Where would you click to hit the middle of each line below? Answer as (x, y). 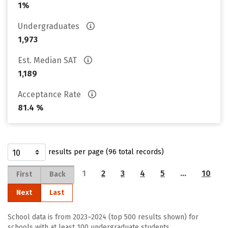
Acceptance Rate (50, 94)
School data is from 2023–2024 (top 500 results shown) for (103, 217)
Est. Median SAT (48, 60)
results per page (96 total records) (106, 152)
